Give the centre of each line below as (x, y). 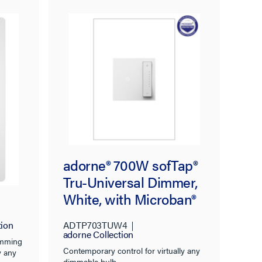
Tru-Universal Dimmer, (130, 182)
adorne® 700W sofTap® (130, 165)
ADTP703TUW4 (95, 225)
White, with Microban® (129, 199)
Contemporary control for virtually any (131, 250)
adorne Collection (98, 234)
